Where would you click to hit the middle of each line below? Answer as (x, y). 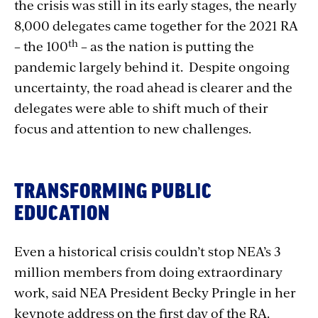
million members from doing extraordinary (148, 272)
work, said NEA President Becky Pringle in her (155, 292)
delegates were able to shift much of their (141, 108)
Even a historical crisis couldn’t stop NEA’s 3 (148, 251)
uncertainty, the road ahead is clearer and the (153, 87)
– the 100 (41, 46)
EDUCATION (62, 214)
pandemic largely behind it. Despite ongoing (152, 67)
